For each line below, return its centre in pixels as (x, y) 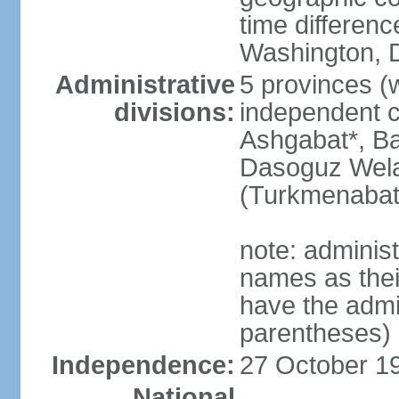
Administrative (145, 85)
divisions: (174, 112)
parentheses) (315, 333)
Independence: (143, 365)
